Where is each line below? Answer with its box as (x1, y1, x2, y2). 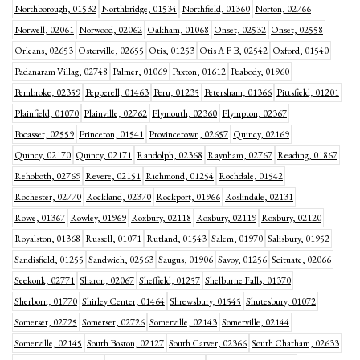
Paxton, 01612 (172, 65, 226, 78)
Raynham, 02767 (207, 149, 272, 162)
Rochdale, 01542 (219, 170, 283, 182)
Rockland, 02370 (86, 190, 151, 203)
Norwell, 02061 (14, 23, 74, 36)
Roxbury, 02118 (131, 211, 191, 224)
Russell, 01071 (85, 232, 141, 245)
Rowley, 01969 (70, 211, 126, 224)
